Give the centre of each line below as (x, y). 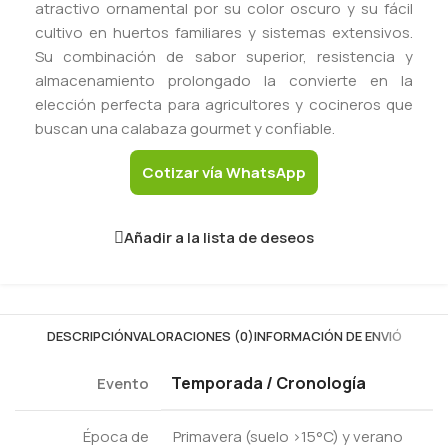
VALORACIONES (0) (193, 335)
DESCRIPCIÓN (89, 335)
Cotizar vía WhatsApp (224, 172)
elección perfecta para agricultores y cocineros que (224, 104)
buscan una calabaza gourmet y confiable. (185, 128)
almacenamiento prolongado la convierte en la (224, 80)
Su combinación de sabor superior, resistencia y (224, 56)
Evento (123, 383)
